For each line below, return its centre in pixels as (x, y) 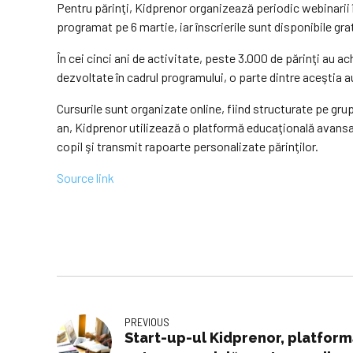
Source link (85, 178)
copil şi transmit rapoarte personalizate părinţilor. (188, 147)
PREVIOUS (147, 321)
